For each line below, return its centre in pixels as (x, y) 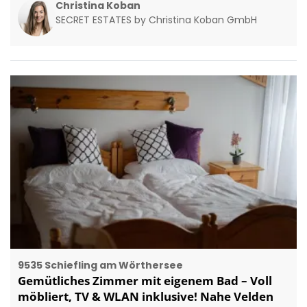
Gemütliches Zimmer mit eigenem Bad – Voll (145, 281)
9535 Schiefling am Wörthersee (100, 266)
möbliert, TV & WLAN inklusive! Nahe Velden (145, 297)
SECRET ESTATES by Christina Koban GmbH (156, 20)
